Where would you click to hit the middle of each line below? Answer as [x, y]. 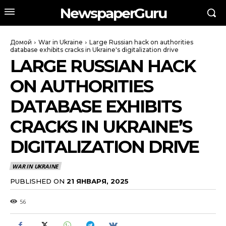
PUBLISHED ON [37, 181]
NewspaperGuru [113, 13]
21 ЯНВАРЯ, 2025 [98, 181]
